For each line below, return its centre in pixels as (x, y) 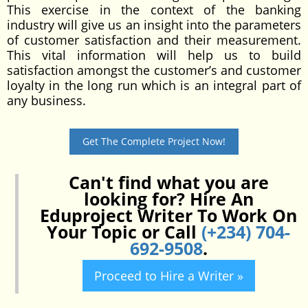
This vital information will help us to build (154, 55)
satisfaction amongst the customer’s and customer (154, 70)
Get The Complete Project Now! (154, 141)
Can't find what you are (168, 182)
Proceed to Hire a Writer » (168, 276)
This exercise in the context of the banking (154, 10)
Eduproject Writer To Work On (168, 215)
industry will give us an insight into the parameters (154, 25)
